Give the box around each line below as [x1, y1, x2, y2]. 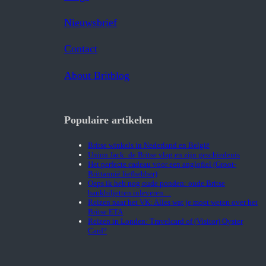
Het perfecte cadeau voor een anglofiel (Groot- [88, 160, 236, 169]
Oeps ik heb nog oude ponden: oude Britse [88, 179, 225, 188]
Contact [64, 43, 97, 55]
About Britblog [64, 69, 129, 82]
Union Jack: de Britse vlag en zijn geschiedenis [88, 150, 240, 160]
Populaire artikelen [64, 114, 153, 126]
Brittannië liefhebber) [88, 169, 157, 179]
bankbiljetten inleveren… [88, 188, 171, 198]
